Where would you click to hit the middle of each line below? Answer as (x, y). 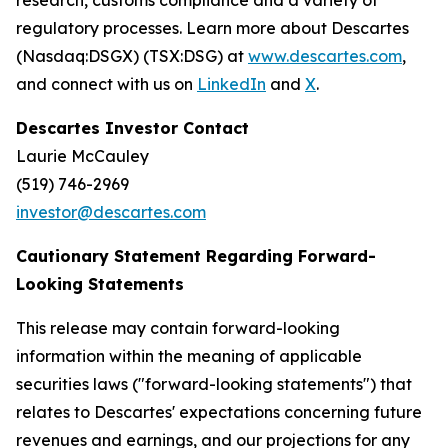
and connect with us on (106, 84)
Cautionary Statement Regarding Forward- (196, 256)
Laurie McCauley (220, 156)
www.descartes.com (325, 56)
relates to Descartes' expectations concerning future (219, 412)
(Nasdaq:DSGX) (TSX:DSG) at (132, 56)
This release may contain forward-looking (178, 328)
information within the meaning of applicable (189, 356)
